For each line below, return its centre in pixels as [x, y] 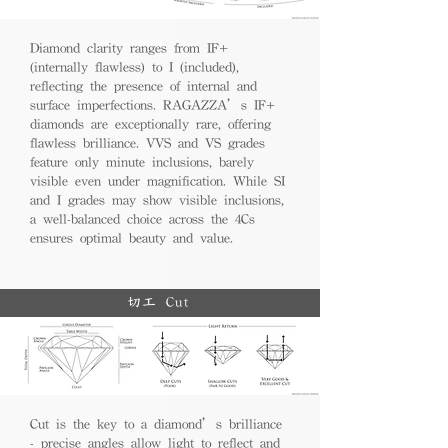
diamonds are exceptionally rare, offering [150, 123]
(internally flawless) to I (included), [134, 66]
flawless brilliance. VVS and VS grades [147, 142]
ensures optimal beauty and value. [131, 237]
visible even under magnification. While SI [157, 180]
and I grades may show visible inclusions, [157, 199]
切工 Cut [178, 302]
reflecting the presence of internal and [143, 85]
